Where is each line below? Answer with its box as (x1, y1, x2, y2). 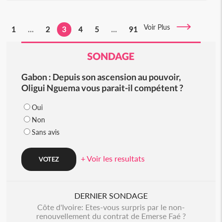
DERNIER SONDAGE (74, 191, 148, 200)
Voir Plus (144, 23, 176, 31)
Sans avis (31, 128, 59, 136)
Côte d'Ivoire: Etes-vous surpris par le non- (37, 202, 185, 212)
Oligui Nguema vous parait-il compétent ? (21, 82, 183, 93)
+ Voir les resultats (80, 154, 145, 163)
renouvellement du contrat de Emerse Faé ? (36, 211, 186, 221)
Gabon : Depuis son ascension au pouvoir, (21, 71, 181, 82)
